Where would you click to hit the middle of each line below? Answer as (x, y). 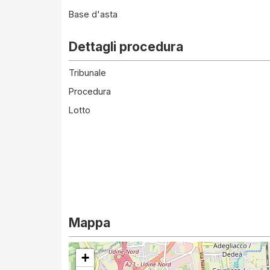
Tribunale (87, 73)
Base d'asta (93, 14)
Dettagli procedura (126, 47)
